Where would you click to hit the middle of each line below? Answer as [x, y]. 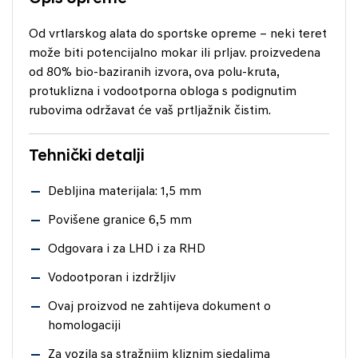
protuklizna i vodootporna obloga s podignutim [163, 91]
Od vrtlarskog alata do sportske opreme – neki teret [178, 34]
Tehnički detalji [87, 156]
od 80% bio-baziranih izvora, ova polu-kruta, [154, 72]
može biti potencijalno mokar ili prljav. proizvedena [175, 53]
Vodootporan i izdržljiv [112, 278]
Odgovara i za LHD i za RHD [127, 249]
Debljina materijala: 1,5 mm [125, 191]
